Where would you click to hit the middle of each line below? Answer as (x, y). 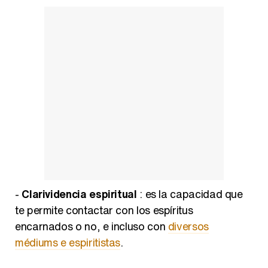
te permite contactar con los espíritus (104, 210)
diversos (188, 226)
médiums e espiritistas (68, 242)
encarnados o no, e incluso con (92, 226)
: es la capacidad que (190, 194)
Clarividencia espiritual (79, 194)
